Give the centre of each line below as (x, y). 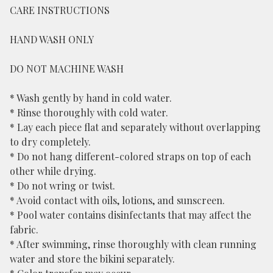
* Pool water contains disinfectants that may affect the (130, 215)
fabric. (24, 230)
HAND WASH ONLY (52, 40)
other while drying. (53, 171)
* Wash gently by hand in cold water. (91, 98)
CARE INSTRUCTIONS (60, 10)
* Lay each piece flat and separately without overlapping (135, 127)
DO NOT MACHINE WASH (67, 69)
